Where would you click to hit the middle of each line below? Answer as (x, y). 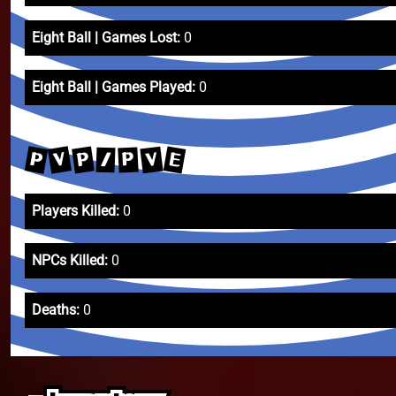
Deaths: (56, 310)
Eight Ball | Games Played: (114, 87)
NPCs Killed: (70, 260)
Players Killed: (76, 211)
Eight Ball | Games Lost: (106, 38)
